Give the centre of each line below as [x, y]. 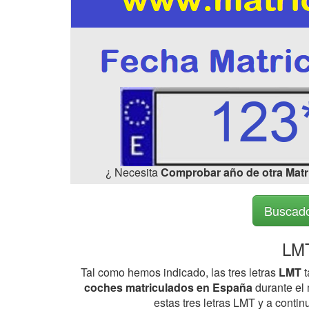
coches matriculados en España [168, 287]
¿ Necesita [133, 172]
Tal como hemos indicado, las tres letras [179, 272]
